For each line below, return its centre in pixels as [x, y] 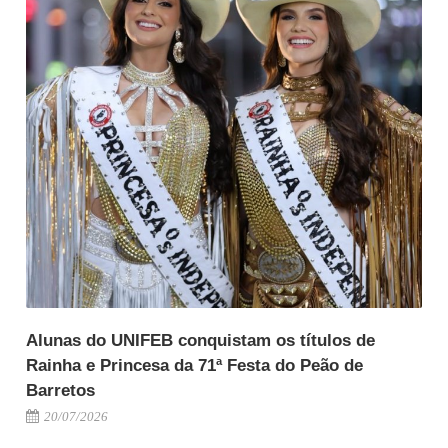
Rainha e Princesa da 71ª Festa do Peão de [195, 366]
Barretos [61, 391]
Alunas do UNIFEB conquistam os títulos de [201, 341]
